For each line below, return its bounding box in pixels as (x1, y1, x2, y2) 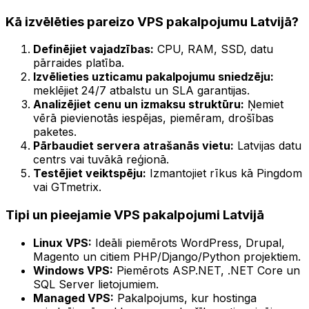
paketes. (33, 125, 77, 139)
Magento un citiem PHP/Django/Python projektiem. (33, 249, 301, 263)
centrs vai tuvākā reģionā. (33, 152, 169, 167)
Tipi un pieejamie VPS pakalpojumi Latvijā (6, 207, 264, 223)
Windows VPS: (33, 263, 113, 277)
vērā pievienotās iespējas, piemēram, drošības (33, 111, 274, 126)
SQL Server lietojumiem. (33, 277, 159, 291)
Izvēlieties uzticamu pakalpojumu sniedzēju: (33, 70, 274, 84)
